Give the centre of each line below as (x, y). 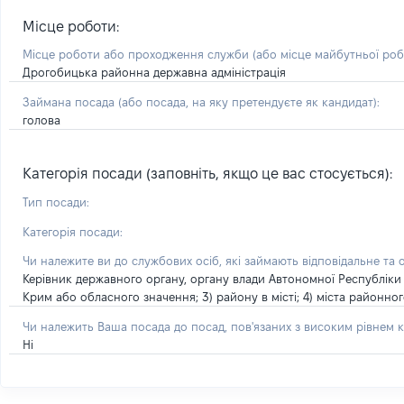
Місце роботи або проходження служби (138, 54)
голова (41, 120)
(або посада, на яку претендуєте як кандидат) (248, 102)
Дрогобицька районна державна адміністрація (154, 72)
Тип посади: (56, 202)
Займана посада (70, 102)
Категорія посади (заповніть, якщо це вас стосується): (207, 174)
